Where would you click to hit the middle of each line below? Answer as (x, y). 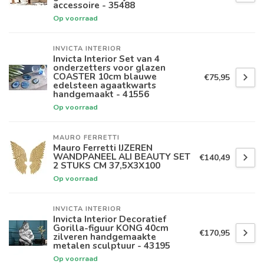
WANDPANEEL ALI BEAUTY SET (122, 157)
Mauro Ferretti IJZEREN (103, 148)
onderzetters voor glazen (109, 68)
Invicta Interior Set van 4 (106, 59)
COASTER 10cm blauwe (105, 77)
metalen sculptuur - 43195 (112, 246)
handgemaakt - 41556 (101, 94)
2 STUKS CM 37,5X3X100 (107, 166)
